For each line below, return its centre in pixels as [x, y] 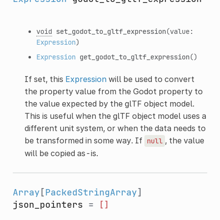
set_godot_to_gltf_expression [111, 31]
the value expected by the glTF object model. [109, 103]
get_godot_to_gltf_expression [134, 56]
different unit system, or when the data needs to [115, 128]
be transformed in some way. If [84, 140]
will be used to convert [150, 79]
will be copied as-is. [61, 153]
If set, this [45, 79]
